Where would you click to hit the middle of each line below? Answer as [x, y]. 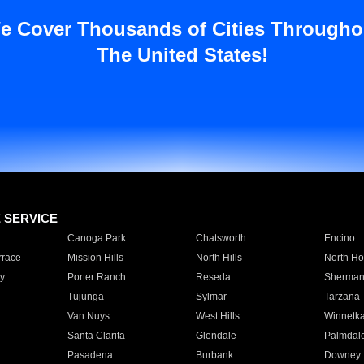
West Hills [217, 316]
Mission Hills [95, 258]
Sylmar [211, 297]
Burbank [214, 355]
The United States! [182, 55]
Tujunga [85, 297]
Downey [342, 355]
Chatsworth [221, 238]
